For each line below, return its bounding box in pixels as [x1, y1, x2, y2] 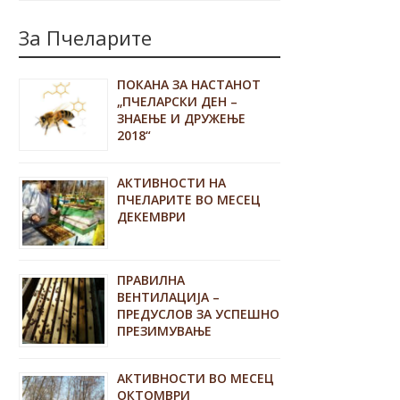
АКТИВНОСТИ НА [117, 173, 227, 191]
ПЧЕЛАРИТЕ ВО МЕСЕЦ [117, 190, 262, 208]
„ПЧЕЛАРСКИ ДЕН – [117, 92, 238, 110]
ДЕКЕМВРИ [117, 207, 187, 225]
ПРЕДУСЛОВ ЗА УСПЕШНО [117, 305, 280, 323]
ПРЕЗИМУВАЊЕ [117, 322, 212, 340]
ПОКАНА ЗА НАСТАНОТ [117, 75, 262, 93]
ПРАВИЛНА [117, 271, 186, 289]
